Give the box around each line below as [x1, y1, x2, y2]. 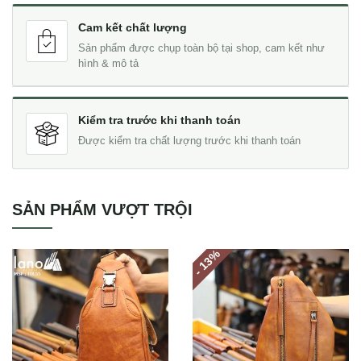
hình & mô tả [78, 57, 139, 69]
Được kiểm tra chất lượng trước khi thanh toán [78, 135, 301, 147]
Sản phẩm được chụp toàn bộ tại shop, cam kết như [78, 42, 325, 54]
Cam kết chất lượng [78, 20, 187, 34]
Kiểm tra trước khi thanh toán [78, 113, 241, 127]
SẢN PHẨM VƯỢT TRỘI [12, 200, 193, 218]
